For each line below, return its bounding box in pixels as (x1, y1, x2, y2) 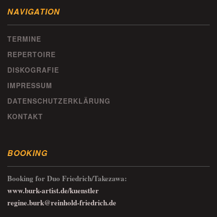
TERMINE (7, 34, 41, 44)
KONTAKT (7, 111, 43, 122)
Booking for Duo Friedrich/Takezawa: (7, 173, 127, 184)
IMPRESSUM (7, 80, 52, 91)
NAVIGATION (7, 6, 60, 17)
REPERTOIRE (7, 49, 56, 60)
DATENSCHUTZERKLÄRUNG (7, 96, 110, 106)
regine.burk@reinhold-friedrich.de (7, 197, 116, 208)
